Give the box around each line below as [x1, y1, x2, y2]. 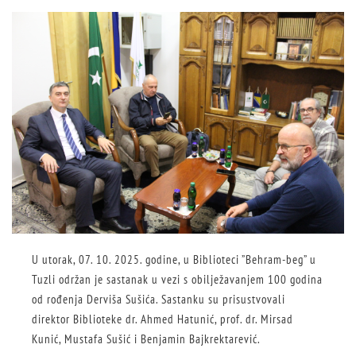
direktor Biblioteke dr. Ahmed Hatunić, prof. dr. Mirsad [32, 311, 293, 327]
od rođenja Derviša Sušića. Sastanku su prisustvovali [32, 291, 285, 307]
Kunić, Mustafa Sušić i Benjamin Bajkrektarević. [32, 331, 261, 346]
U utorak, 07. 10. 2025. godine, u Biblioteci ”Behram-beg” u [32, 251, 316, 267]
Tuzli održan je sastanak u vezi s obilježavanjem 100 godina [32, 271, 323, 287]
